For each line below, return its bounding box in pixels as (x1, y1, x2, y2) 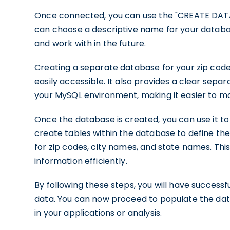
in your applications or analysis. (34, 207, 162, 219)
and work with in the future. (34, 37, 146, 49)
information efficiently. (34, 155, 127, 167)
